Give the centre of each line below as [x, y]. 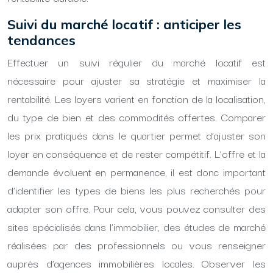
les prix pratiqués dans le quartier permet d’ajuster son [136, 135]
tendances [41, 40]
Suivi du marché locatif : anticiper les [124, 24]
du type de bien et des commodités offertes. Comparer [136, 117]
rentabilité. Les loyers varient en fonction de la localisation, [136, 98]
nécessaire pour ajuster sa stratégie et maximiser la [136, 80]
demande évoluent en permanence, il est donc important [136, 172]
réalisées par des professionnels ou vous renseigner [136, 245]
